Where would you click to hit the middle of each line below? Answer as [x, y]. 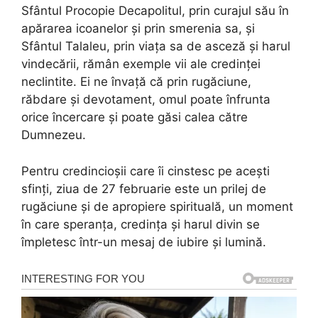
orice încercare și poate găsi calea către [135, 117]
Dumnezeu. [54, 135]
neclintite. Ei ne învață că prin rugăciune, [136, 82]
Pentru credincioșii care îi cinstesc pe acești [146, 171]
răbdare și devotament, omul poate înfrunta [146, 100]
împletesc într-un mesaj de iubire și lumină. [144, 242]
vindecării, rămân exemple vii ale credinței [141, 64]
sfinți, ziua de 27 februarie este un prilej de [144, 188]
